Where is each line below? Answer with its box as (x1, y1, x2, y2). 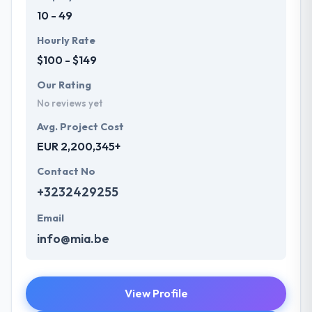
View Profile (124, 286, 188, 301)
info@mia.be (37, 231, 109, 247)
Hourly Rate (37, 34, 95, 47)
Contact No (37, 165, 95, 178)
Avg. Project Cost (37, 120, 124, 134)
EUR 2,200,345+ (37, 139, 120, 154)
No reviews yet (37, 97, 103, 109)
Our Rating (37, 79, 91, 92)
